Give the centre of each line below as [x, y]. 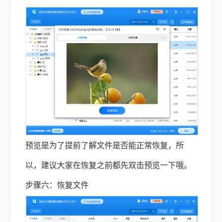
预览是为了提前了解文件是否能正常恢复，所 [105, 146]
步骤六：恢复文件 [57, 185]
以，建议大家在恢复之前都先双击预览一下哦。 [109, 166]
